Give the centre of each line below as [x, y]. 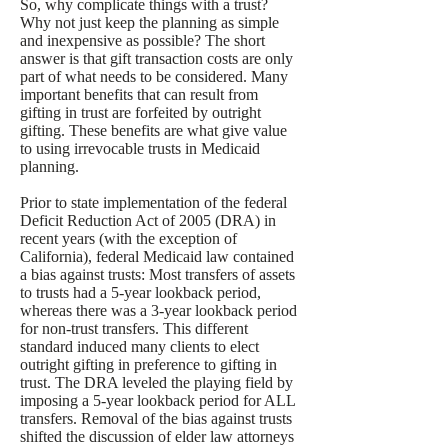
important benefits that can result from [139, 94]
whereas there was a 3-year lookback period [158, 310]
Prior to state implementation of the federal [153, 202]
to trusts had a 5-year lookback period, [140, 292]
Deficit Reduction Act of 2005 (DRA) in [148, 220]
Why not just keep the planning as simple [149, 22]
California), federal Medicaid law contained [157, 256]
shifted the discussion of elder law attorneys [157, 436]
